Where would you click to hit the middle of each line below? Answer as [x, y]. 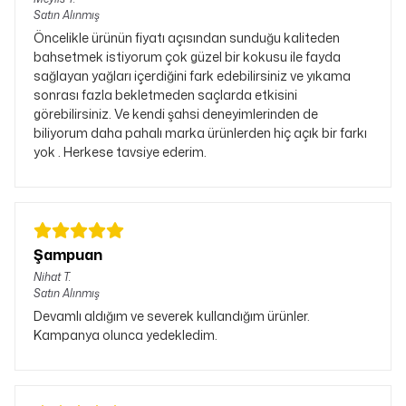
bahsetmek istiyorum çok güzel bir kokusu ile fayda [187, 57]
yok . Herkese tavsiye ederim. [120, 152]
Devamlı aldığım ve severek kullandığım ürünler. [172, 316]
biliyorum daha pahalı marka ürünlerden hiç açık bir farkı [200, 133]
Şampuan [68, 255]
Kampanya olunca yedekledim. [126, 335]
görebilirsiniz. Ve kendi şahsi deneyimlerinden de [176, 114]
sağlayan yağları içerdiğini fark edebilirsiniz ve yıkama [192, 76]
